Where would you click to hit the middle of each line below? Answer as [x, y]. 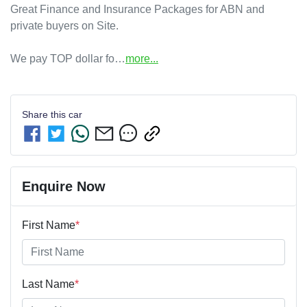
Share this [45, 115]
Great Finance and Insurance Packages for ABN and [137, 10]
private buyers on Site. [64, 26]
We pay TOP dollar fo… [68, 59]
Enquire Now [64, 186]
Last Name [48, 284]
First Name [49, 225]
